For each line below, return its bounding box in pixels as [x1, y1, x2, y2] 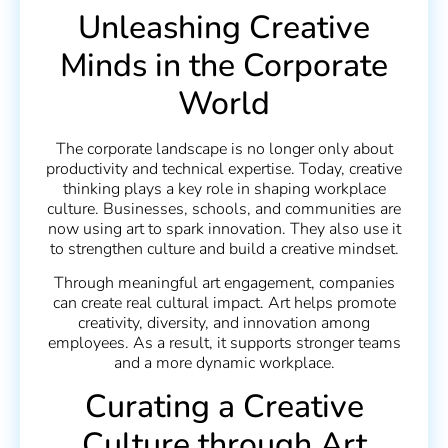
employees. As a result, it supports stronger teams [47, 332, 401, 355]
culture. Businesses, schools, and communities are [47, 197, 401, 220]
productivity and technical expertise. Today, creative [46, 157, 402, 180]
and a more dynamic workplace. [113, 352, 335, 375]
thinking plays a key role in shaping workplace [62, 177, 386, 200]
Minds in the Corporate [60, 43, 388, 87]
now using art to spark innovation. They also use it [47, 217, 401, 240]
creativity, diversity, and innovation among [78, 312, 370, 335]
